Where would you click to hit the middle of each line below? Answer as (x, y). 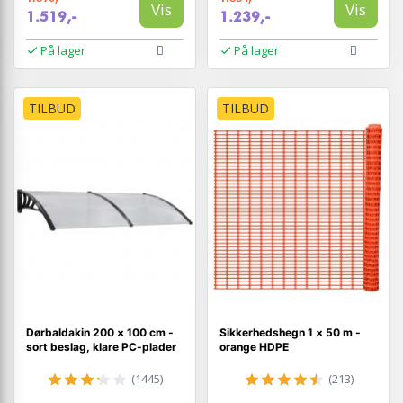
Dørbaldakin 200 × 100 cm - (99, 332)
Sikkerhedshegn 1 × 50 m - (290, 332)
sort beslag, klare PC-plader (101, 346)
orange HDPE (254, 346)
